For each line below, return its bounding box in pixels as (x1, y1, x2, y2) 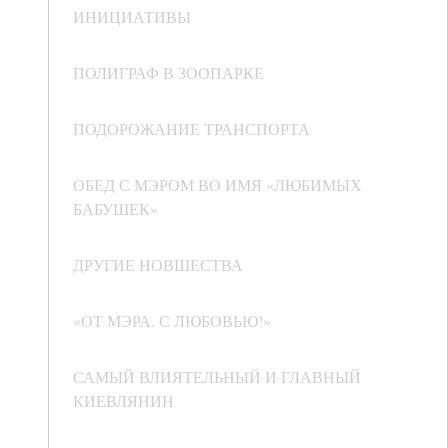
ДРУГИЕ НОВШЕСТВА (73, 254, 243, 276)
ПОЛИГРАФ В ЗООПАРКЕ (73, 62, 264, 84)
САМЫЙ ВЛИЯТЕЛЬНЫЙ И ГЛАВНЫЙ (73, 366, 361, 388)
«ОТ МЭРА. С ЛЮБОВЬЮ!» (73, 310, 271, 332)
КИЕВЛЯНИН (73, 390, 174, 412)
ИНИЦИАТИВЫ (73, 6, 191, 28)
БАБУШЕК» (73, 198, 158, 220)
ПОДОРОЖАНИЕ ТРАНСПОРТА (73, 118, 310, 140)
